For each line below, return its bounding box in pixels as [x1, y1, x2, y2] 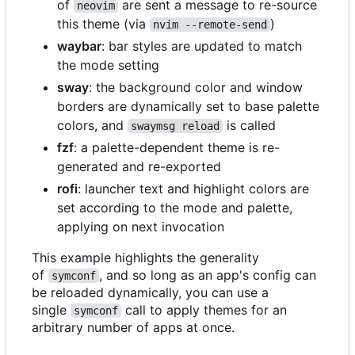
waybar [57, 37, 101, 54]
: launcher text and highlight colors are [78, 180, 309, 197]
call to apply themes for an [121, 301, 291, 318]
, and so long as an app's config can [99, 266, 320, 283]
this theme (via [57, 15, 150, 32]
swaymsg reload [131, 119, 219, 132]
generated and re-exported [57, 158, 221, 174]
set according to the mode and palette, [57, 199, 292, 216]
